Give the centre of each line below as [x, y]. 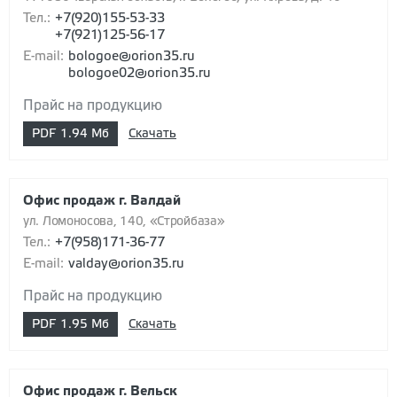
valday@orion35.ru [126, 265]
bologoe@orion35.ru [132, 57]
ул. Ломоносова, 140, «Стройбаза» [124, 222]
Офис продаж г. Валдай [102, 202]
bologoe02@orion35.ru [140, 74]
